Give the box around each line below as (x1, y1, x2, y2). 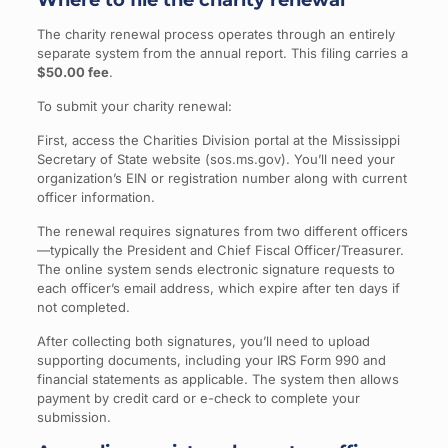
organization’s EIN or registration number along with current (36, 170, 407, 186)
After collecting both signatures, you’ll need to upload (36, 333, 370, 349)
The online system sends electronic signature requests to (36, 261, 395, 277)
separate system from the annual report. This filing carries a (36, 45, 408, 61)
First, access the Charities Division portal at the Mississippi (36, 132, 400, 148)
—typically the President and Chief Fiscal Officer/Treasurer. (36, 242, 404, 258)
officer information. (36, 189, 155, 205)
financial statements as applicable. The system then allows (36, 371, 399, 387)
